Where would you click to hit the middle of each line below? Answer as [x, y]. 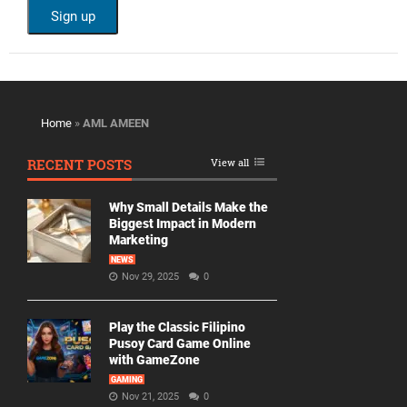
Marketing [139, 240]
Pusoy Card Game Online [180, 343]
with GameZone [154, 360]
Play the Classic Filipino [177, 327]
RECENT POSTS [79, 164]
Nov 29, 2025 [152, 277]
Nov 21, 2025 [152, 397]
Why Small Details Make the [189, 207]
